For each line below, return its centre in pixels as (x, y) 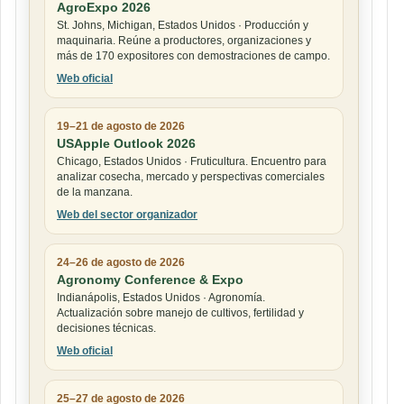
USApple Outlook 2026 (126, 143)
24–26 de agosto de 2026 (121, 262)
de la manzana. (95, 192)
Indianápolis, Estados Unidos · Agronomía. (161, 297)
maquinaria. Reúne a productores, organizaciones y (184, 40)
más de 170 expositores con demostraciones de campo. (193, 55)
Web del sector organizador (127, 214)
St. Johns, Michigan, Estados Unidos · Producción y (183, 25)
